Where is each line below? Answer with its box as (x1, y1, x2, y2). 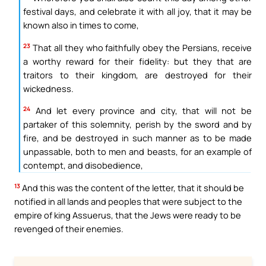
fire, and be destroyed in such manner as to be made (23, 132, 252, 144)
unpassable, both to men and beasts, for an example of (23, 145, 252, 158)
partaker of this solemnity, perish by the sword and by (23, 118, 252, 131)
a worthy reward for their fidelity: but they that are (23, 55, 252, 67)
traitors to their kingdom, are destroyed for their (23, 68, 252, 81)
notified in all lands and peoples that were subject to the (14, 195, 242, 207)
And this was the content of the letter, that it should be (20, 181, 244, 194)
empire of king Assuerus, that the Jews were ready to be (14, 208, 241, 221)
